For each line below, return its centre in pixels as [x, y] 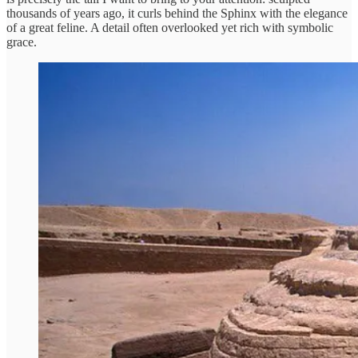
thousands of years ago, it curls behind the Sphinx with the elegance [177, 14]
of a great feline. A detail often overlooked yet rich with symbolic [170, 28]
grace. [22, 42]
